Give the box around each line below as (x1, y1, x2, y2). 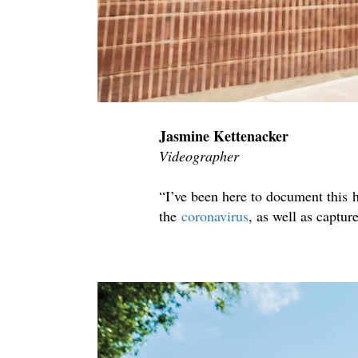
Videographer (159, 146, 240, 166)
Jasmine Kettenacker (159, 125, 289, 147)
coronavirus (181, 206, 249, 226)
